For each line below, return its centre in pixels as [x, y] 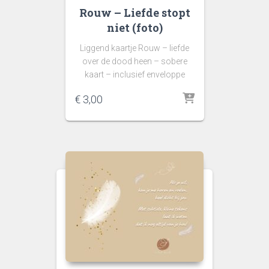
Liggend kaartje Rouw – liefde [134, 48]
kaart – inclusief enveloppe [134, 74]
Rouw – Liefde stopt [134, 12]
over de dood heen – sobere [134, 61]
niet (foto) [134, 27]
